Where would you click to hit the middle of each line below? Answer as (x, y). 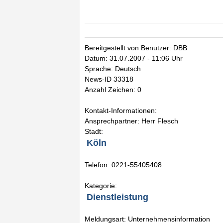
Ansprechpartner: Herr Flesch (131, 121)
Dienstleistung (117, 197)
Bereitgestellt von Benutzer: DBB (136, 48)
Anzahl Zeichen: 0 (113, 90)
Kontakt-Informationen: (121, 111)
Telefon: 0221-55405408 (123, 165)
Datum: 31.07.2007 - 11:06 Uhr (134, 58)
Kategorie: (101, 186)
